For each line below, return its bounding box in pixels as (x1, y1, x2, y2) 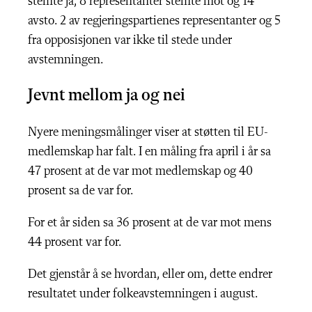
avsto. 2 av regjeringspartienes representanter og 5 (28, 15, 281, 27)
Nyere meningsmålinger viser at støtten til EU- (28, 126, 268, 139)
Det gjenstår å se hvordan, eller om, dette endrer (28, 268, 272, 281)
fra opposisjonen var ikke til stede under (28, 34, 232, 47)
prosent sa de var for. (28, 185, 136, 197)
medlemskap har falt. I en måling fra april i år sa (28, 146, 271, 158)
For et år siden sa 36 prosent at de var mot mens (28, 217, 272, 229)
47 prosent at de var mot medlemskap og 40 (28, 165, 253, 178)
